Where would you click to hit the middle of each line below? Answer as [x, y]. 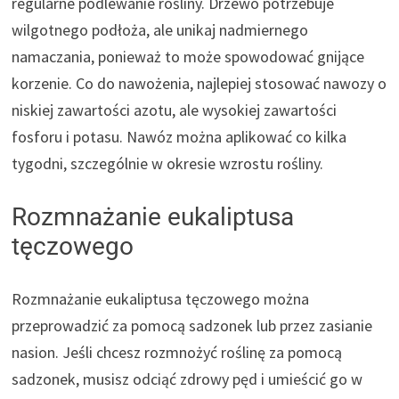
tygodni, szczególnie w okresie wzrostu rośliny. [168, 163]
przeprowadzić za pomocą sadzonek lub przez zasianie [192, 325]
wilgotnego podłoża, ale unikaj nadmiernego [160, 29]
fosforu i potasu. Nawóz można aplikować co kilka [179, 136]
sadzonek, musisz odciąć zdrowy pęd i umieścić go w [187, 379]
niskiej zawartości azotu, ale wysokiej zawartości [175, 110]
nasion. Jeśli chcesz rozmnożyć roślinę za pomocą [177, 352]
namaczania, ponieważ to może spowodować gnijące [188, 56]
